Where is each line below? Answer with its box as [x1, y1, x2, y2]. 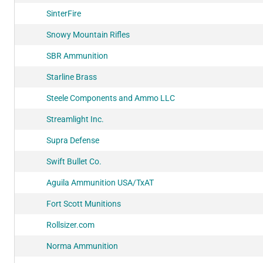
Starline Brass [46, 72, 97, 82]
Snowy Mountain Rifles [46, 29, 130, 39]
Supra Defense [46, 135, 99, 145]
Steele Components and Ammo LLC [46, 93, 175, 103]
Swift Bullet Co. [46, 156, 102, 166]
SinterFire [46, 8, 81, 18]
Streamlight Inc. [46, 114, 104, 124]
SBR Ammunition [46, 50, 108, 60]
